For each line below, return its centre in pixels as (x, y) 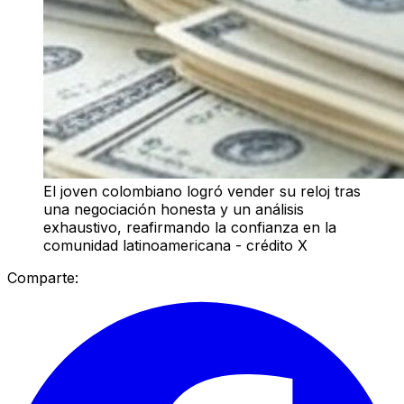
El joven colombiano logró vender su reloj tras (202, 191)
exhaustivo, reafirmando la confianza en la (190, 227)
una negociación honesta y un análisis (174, 209)
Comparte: (43, 277)
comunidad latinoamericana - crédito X (175, 245)
